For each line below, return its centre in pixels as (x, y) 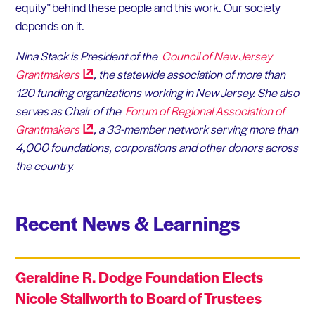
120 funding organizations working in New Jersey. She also (157, 92)
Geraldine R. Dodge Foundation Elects (139, 277)
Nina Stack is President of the (87, 56)
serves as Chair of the (69, 111)
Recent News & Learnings (127, 223)
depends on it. (50, 25)
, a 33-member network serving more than (195, 129)
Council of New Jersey (216, 56)
